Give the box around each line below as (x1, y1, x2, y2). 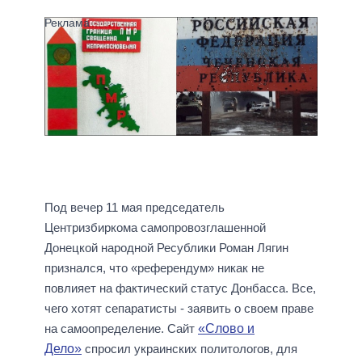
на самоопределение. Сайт (44, 322, 198, 336)
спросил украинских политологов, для (85, 342, 297, 356)
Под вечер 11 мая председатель (44, 200, 225, 215)
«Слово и (198, 322, 255, 336)
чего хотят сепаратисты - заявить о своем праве (44, 301, 314, 316)
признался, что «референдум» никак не (44, 261, 264, 276)
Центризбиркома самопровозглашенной (44, 221, 266, 235)
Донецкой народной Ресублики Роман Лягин (44, 241, 288, 255)
